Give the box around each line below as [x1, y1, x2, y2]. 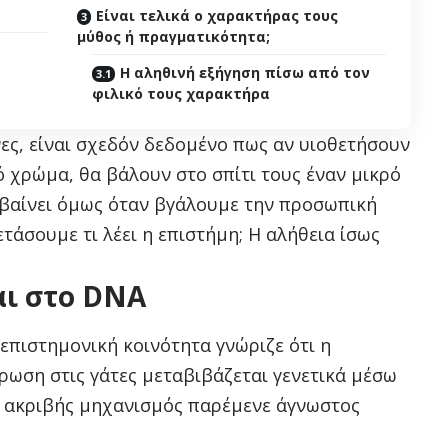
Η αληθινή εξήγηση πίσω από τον [120, 63, 371, 83]
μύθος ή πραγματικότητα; [77, 27, 271, 47]
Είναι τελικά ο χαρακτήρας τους [96, 6, 339, 26]
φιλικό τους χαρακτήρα [92, 84, 271, 104]
